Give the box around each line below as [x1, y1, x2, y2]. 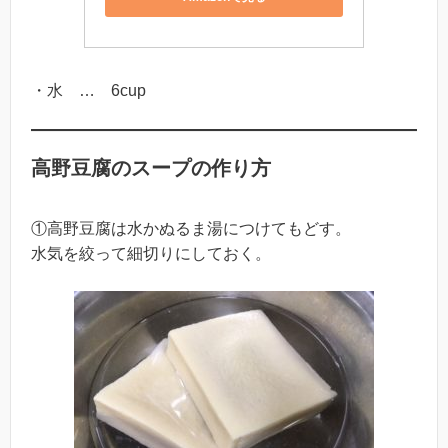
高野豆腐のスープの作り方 [31, 156, 271, 179]
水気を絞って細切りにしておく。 [31, 244, 271, 262]
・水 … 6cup [31, 82, 146, 100]
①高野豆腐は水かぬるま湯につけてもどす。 [31, 219, 351, 237]
